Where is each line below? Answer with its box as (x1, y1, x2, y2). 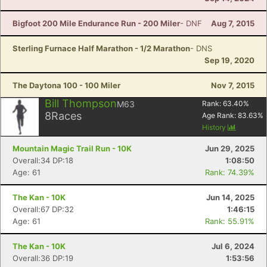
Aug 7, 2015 (211, 18, 254, 28)
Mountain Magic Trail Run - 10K (13, 144, 132, 153)
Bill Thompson (45, 97, 117, 110)
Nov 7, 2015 (211, 80, 254, 90)
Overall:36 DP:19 (13, 253, 73, 263)
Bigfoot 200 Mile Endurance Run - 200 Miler (13, 18, 180, 28)
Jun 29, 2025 (205, 144, 254, 153)
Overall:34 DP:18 (13, 156, 73, 165)
